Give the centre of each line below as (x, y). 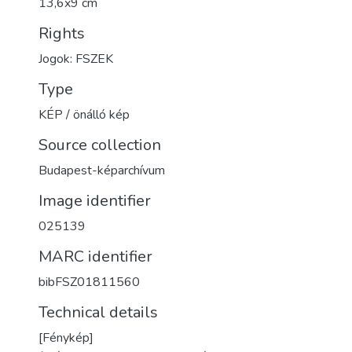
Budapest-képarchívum (102, 170)
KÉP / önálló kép (84, 115)
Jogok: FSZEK (76, 59)
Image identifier (95, 201)
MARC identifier (95, 257)
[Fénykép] (66, 338)
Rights (62, 33)
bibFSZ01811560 (89, 282)
